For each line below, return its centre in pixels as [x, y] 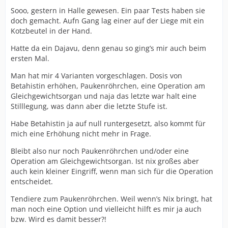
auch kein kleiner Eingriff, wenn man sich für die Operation [112, 171]
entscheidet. [32, 181]
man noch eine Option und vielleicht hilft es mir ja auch [106, 209]
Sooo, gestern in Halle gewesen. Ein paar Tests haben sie [108, 10]
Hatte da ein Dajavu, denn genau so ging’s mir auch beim [108, 48]
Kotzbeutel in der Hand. [51, 31]
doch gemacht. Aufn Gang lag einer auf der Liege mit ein [107, 21]
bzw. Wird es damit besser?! [59, 219]
